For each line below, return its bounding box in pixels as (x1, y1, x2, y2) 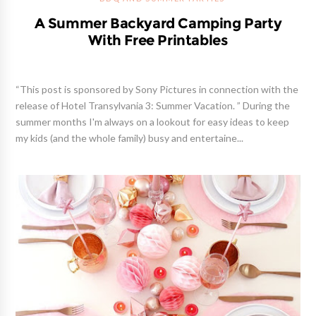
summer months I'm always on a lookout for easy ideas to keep (16, 116, 290, 127)
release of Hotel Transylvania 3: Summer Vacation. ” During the (16, 100, 291, 111)
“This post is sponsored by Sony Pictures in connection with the (16, 84, 299, 95)
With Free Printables (88, 32, 228, 47)
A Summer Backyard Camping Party (34, 16, 282, 30)
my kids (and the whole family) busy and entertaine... (16, 133, 244, 143)
